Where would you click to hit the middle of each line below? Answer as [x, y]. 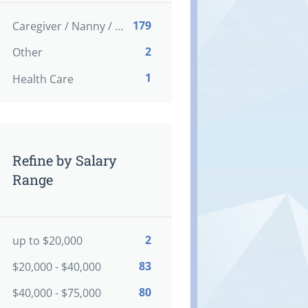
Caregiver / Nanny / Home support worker [119, 26]
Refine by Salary [64, 160]
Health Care [43, 79]
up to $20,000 [47, 240]
